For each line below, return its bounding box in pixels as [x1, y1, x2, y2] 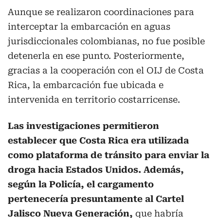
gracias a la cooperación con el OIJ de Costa [8, 65, 204, 75]
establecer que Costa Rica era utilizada [8, 135, 189, 145]
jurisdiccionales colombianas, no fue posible [8, 36, 205, 46]
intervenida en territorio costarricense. [8, 94, 180, 105]
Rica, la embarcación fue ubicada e [8, 80, 163, 90]
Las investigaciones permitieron [8, 121, 159, 131]
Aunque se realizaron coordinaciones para [8, 7, 194, 17]
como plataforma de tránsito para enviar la [8, 150, 209, 160]
